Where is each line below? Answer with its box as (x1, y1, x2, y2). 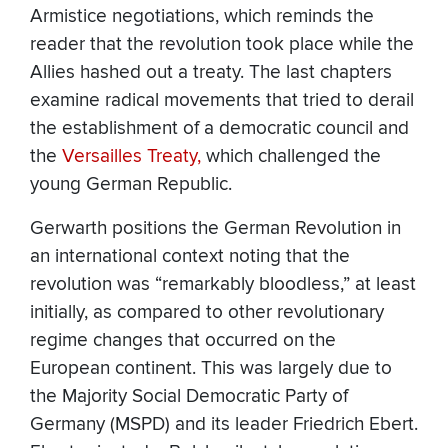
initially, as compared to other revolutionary (30, 301, 384, 325)
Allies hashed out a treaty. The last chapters (30, 61, 392, 85)
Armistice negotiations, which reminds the (30, 5, 374, 29)
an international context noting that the (30, 245, 350, 269)
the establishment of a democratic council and (30, 117, 409, 141)
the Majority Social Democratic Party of (30, 385, 348, 409)
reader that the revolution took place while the (30, 33, 414, 57)
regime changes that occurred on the (30, 329, 336, 353)
